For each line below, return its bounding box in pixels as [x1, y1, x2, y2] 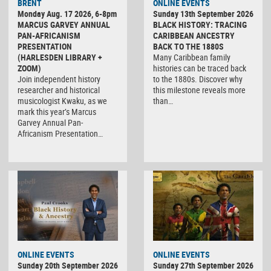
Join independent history [18, 73, 100, 85]
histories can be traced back [153, 62, 246, 74]
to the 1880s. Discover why [153, 73, 243, 85]
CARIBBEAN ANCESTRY [153, 30, 235, 42]
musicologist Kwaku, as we [18, 95, 107, 107]
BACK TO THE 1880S [153, 41, 224, 53]
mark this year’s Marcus [18, 106, 96, 118]
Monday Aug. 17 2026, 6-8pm [18, 8, 117, 20]
